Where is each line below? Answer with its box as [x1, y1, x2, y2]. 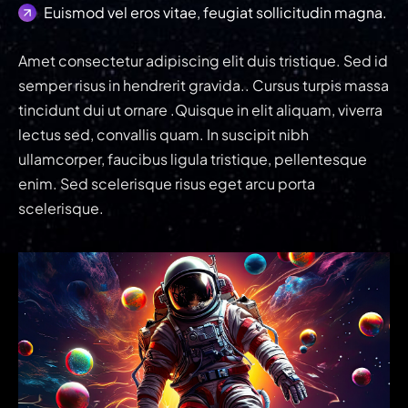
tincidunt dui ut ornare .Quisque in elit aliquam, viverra [18, 99, 382, 119]
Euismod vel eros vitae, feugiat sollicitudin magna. [44, 2, 387, 22]
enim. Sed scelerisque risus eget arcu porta [18, 173, 315, 193]
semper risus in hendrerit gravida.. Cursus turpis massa [18, 75, 389, 95]
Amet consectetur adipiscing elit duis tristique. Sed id [18, 50, 388, 70]
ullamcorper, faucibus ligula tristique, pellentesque [18, 148, 367, 168]
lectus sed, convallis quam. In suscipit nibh [18, 124, 309, 144]
